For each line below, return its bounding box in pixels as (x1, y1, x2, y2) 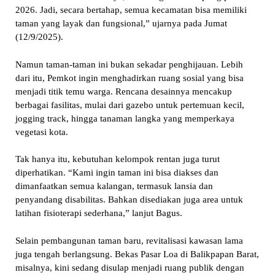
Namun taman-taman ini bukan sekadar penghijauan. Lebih (15, 59, 243, 69)
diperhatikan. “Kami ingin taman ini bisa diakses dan (15, 168, 219, 178)
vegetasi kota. (15, 126, 68, 137)
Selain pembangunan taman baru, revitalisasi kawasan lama (15, 235, 243, 246)
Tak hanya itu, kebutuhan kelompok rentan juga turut (15, 154, 220, 165)
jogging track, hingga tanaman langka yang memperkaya (15, 113, 234, 123)
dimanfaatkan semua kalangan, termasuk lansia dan (15, 181, 213, 192)
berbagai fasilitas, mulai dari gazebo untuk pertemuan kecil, (15, 99, 244, 110)
